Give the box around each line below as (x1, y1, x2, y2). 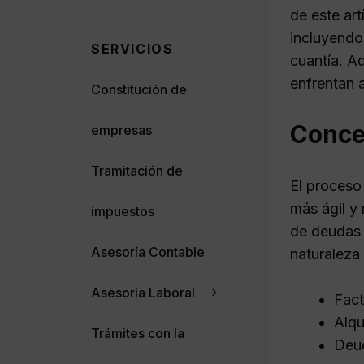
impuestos (91, 202, 154, 219)
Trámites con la (91, 324, 184, 341)
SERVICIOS (91, 40, 174, 57)
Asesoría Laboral (91, 284, 195, 301)
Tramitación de (91, 162, 183, 179)
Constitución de (91, 80, 187, 97)
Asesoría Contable (91, 243, 205, 260)
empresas (91, 121, 152, 138)
